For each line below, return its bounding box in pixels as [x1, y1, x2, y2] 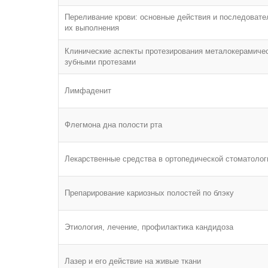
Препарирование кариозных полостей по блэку [65, 188, 234, 197]
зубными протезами [65, 57, 136, 66]
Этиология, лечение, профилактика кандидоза [65, 223, 233, 232]
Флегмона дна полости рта [65, 120, 162, 129]
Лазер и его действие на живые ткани [65, 257, 201, 266]
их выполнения [65, 23, 119, 32]
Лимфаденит [65, 86, 111, 95]
